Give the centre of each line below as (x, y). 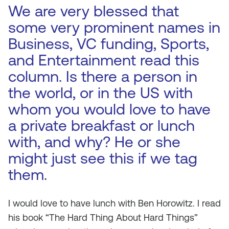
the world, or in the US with (100, 93)
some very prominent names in (114, 27)
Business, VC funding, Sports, (109, 44)
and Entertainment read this (104, 60)
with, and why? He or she (94, 142)
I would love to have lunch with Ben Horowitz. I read (114, 203)
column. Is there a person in (103, 76)
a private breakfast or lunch (101, 125)
